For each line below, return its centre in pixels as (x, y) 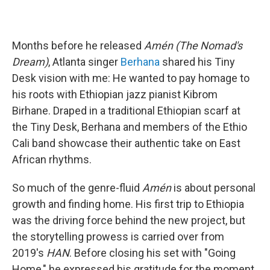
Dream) (30, 61)
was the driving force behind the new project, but (129, 220)
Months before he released (78, 45)
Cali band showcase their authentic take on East (126, 143)
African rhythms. (52, 159)
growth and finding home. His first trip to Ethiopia (128, 204)
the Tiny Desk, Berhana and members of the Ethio (130, 127)
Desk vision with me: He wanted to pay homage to (131, 78)
